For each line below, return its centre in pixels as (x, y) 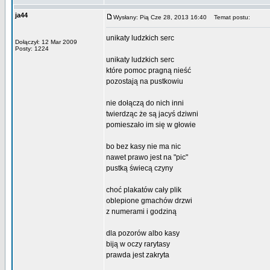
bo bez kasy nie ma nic (143, 146)
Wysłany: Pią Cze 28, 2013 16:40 (160, 17)
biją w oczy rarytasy (138, 244)
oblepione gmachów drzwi (149, 201)
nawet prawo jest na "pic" (147, 157)
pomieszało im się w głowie (151, 125)
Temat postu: (229, 17)
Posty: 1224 (32, 49)
